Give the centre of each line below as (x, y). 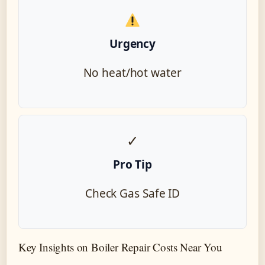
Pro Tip (132, 165)
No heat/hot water (132, 73)
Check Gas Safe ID (132, 194)
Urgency (132, 44)
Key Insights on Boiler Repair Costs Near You (120, 247)
